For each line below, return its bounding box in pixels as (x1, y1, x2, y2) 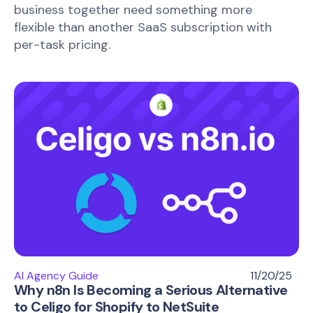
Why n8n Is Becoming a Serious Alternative (14, 281, 288, 300)
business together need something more (14, 1, 252, 19)
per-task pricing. (14, 36, 110, 54)
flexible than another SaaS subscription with (14, 19, 272, 36)
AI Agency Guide (14, 268, 99, 284)
